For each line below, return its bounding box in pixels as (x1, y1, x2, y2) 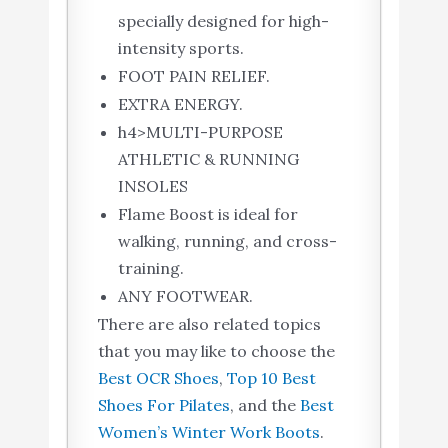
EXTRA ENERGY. (117, 94, 243, 115)
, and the (229, 395, 300, 416)
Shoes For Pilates (97, 395, 230, 416)
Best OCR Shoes (97, 368, 219, 389)
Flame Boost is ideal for (117, 204, 298, 225)
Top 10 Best (226, 368, 316, 389)
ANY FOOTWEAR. (117, 286, 253, 307)
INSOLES (117, 176, 188, 197)
